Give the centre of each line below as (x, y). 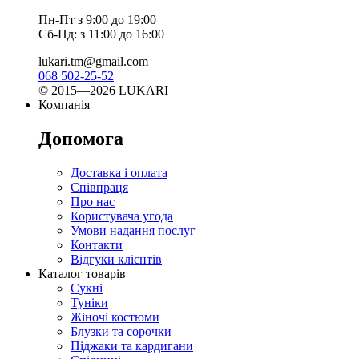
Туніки (89, 302)
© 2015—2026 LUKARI (103, 90)
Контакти (97, 244)
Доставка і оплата (119, 172)
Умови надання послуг (133, 230)
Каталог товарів (82, 273)
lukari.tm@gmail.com (93, 61)
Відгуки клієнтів (116, 259)
